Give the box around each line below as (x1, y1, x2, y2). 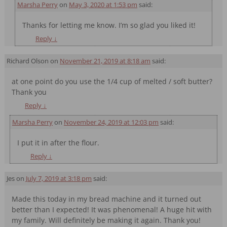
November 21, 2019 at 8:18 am (59, 56, 150, 66)
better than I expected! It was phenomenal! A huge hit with (12, 205, 212, 215)
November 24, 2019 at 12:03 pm (63, 118, 159, 127)
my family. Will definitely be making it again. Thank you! (12, 215, 201, 225)
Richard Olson (6, 56, 49, 66)
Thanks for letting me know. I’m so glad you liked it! (22, 20, 196, 30)
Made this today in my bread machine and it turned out (12, 194, 202, 204)
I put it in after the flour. (17, 138, 100, 148)
